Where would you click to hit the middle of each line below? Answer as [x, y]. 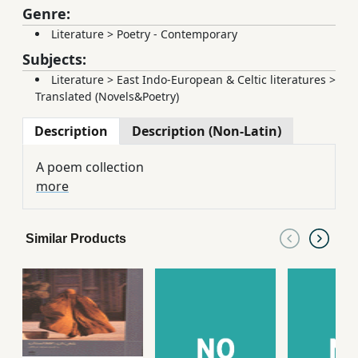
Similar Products [76, 239]
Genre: [46, 14]
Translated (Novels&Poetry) [107, 97]
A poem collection [90, 167]
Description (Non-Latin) [207, 131]
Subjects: [54, 60]
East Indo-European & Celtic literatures [221, 80]
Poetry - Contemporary [177, 34]
